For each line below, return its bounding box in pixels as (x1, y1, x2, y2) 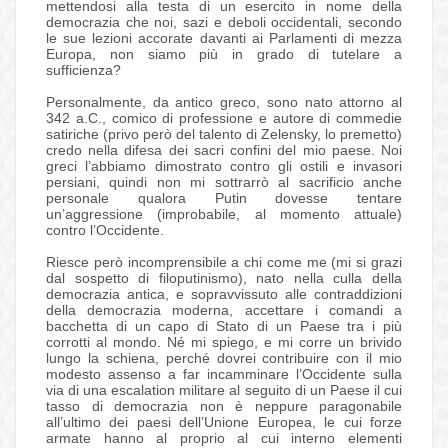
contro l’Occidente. (46, 222, 164, 239)
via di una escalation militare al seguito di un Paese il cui (46, 382, 402, 399)
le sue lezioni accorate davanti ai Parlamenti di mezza (46, 30, 402, 47)
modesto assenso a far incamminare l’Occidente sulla (46, 366, 402, 383)
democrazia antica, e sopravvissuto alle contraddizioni (46, 286, 402, 303)
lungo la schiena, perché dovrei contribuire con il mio (46, 350, 402, 367)
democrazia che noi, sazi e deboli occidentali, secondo (46, 14, 402, 31)
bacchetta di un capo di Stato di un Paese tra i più (46, 318, 402, 335)
